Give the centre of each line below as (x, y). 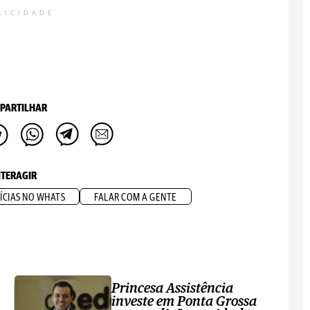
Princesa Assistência (173, 289)
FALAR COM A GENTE (136, 198)
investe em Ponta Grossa (184, 302)
